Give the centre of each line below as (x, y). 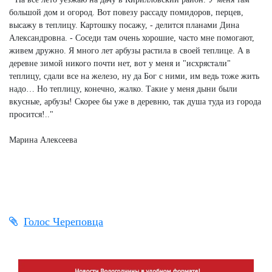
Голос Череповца (63, 221)
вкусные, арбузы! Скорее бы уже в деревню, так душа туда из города (135, 101)
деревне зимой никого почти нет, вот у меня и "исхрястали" (120, 63)
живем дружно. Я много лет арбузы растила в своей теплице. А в (130, 50)
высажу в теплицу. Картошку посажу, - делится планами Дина (124, 25)
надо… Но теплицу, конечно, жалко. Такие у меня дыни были (123, 89)
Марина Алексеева (43, 140)
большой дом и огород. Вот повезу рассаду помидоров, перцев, (126, 12)
